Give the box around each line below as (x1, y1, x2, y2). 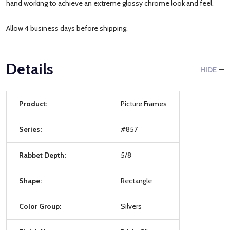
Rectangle (121, 176, 152, 185)
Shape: (19, 176, 42, 185)
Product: (19, 99, 47, 108)
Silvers (121, 201, 142, 211)
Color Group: (19, 201, 61, 211)
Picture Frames (121, 99, 167, 108)
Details (6, 59, 53, 79)
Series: (19, 124, 42, 134)
